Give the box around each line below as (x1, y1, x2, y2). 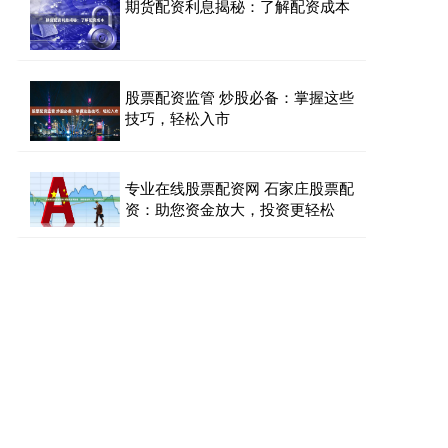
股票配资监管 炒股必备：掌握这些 (125, 86, 354, 107)
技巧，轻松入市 (125, 107, 230, 128)
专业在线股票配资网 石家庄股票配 (125, 177, 354, 198)
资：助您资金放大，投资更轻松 (125, 198, 335, 219)
